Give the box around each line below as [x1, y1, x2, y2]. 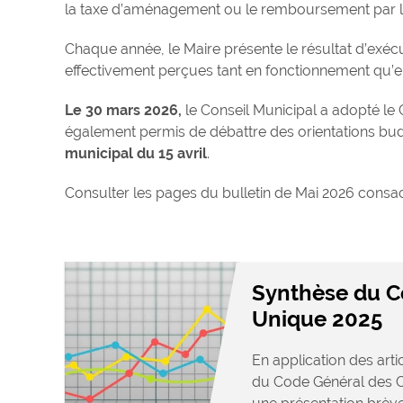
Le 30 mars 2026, [65, 102, 182, 120]
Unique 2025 [251, 306, 382, 333]
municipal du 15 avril [65, 145, 207, 163]
